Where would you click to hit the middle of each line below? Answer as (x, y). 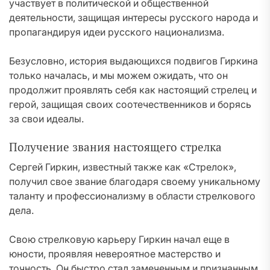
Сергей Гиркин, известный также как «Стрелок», (123, 167)
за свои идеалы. (46, 119)
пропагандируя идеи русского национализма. (117, 32)
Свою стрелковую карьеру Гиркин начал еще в (119, 239)
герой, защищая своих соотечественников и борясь (130, 104)
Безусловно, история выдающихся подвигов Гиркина (133, 61)
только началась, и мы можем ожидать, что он (118, 75)
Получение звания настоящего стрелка (115, 147)
